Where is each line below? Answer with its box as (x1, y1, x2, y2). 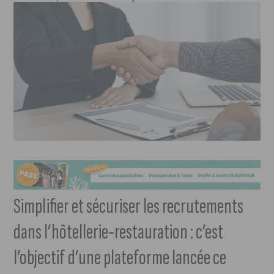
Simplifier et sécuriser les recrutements (13, 193, 244, 220)
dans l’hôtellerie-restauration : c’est (13, 219, 224, 246)
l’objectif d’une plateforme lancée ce (13, 245, 227, 272)
